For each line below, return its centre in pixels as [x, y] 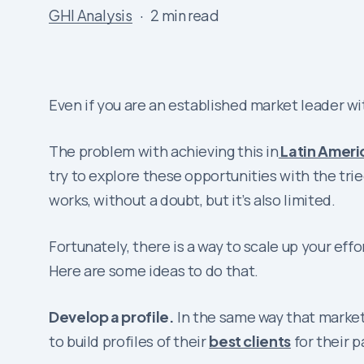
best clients [250, 341]
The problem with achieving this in [164, 152]
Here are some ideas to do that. [154, 271]
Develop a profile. [112, 317]
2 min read [185, 15]
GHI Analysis [91, 15]
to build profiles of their [129, 342]
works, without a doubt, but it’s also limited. [192, 200]
